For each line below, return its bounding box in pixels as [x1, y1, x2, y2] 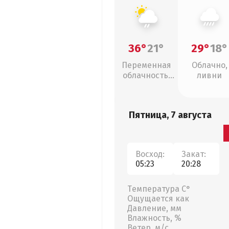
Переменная [121, 60, 171, 70]
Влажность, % [127, 213, 181, 223]
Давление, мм [127, 203, 181, 213]
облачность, [122, 71, 170, 80]
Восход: [135, 149, 165, 159]
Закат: [181, 149, 206, 159]
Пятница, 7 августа [129, 109, 212, 121]
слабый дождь [118, 81, 174, 90]
